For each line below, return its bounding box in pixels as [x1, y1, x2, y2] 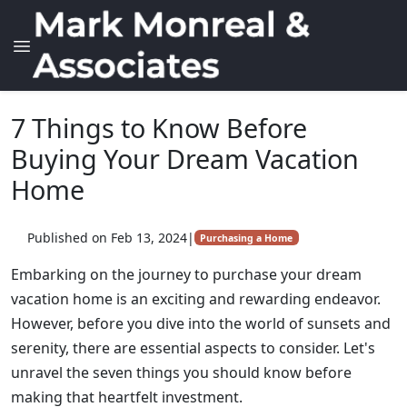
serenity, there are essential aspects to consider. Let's [11, 338, 375, 358]
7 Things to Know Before [11, 110, 307, 145]
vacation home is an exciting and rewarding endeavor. [11, 289, 381, 309]
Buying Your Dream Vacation [11, 141, 359, 176]
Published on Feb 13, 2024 [26, 229, 187, 246]
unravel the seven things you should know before [11, 362, 352, 382]
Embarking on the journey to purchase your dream [11, 264, 362, 284]
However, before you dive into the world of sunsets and [11, 313, 391, 333]
